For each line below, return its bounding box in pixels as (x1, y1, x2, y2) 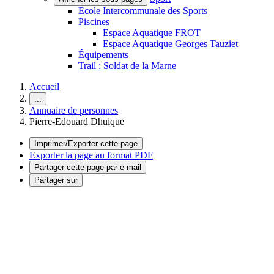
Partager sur (34, 176, 78, 185)
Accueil (29, 81, 59, 92)
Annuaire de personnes (29, 105, 118, 116)
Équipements (78, 50, 128, 60)
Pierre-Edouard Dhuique (29, 116, 124, 127)
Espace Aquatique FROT (103, 28, 201, 38)
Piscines (78, 17, 109, 27)
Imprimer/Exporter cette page (34, 139, 138, 148)
